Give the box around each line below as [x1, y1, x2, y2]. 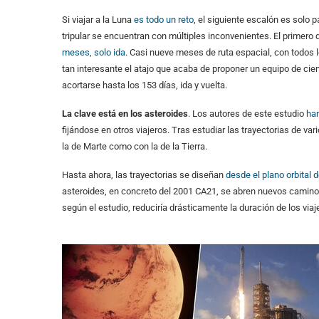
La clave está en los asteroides [62, 108, 188, 119]
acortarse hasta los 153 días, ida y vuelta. [62, 79, 229, 90]
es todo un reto [134, 14, 194, 25]
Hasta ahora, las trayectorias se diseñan [62, 169, 226, 180]
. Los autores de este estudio [188, 108, 306, 119]
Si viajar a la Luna [62, 14, 134, 25]
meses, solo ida [62, 46, 125, 58]
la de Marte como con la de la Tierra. [62, 140, 209, 152]
